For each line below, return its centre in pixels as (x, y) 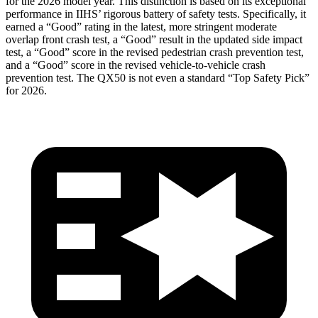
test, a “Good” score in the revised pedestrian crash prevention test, (155, 52)
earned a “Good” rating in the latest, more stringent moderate (141, 26)
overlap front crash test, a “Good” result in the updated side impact (154, 39)
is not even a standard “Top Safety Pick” (218, 77)
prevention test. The (51, 77)
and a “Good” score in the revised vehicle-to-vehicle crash (136, 65)
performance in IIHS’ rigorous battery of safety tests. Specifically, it (156, 13)
